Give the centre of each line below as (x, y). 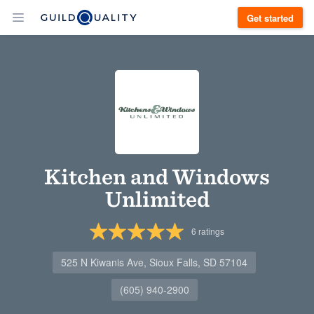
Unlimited (157, 199)
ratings (211, 231)
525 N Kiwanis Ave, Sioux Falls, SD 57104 (154, 262)
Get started (270, 18)
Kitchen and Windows (157, 176)
